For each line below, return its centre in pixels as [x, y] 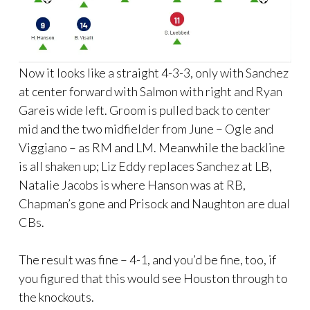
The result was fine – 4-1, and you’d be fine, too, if [147, 259]
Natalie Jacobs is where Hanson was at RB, [132, 184]
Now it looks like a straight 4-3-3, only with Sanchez [154, 72]
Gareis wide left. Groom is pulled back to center [145, 110]
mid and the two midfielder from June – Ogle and [146, 128]
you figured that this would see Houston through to [153, 278]
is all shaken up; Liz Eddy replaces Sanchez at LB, [145, 166]
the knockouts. [56, 297]
